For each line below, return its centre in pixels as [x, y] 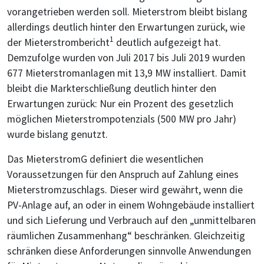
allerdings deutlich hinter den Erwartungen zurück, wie [126, 27]
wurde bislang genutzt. [57, 134]
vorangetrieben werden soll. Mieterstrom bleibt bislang [127, 11]
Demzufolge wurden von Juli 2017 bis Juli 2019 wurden [126, 57]
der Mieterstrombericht [58, 42]
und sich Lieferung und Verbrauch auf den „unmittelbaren [131, 220]
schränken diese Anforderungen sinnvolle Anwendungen [129, 251]
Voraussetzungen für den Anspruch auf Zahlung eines [123, 174]
